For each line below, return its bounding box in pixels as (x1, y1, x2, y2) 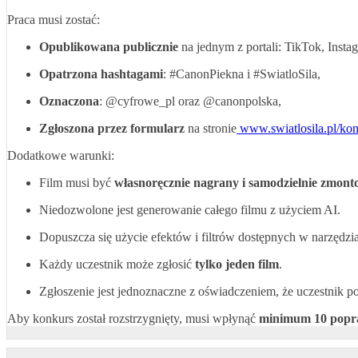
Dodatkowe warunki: (7, 149, 114, 163)
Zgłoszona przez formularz (39, 121, 185, 136)
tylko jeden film (195, 257, 279, 272)
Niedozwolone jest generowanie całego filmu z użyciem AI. (39, 203, 340, 217)
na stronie (185, 121, 237, 136)
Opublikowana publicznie (39, 40, 178, 54)
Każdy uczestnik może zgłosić (39, 257, 195, 272)
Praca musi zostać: (7, 13, 100, 27)
